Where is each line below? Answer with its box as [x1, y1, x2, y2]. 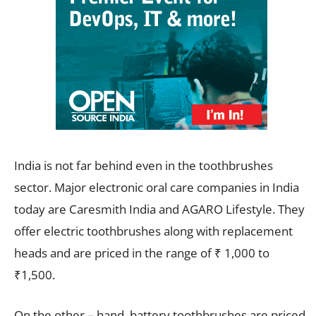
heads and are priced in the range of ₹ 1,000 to [14, 244, 269, 261]
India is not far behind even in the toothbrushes [14, 157, 273, 174]
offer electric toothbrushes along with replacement [14, 222, 293, 239]
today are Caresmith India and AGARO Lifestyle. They [14, 200, 305, 217]
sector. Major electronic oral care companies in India [14, 178, 299, 195]
